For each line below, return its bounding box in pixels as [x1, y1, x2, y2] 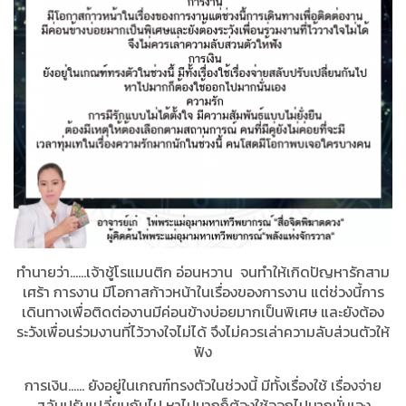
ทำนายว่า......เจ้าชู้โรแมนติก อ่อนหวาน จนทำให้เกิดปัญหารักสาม [16, 261, 390, 284]
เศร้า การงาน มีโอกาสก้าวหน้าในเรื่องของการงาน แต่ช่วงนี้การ [22, 281, 384, 304]
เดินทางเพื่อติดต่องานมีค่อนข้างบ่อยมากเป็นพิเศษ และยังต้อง [22, 301, 384, 324]
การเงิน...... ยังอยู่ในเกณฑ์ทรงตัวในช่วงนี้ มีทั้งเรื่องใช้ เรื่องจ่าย [24, 374, 382, 397]
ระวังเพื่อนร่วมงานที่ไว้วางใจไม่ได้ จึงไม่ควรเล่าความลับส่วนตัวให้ [16, 321, 390, 343]
